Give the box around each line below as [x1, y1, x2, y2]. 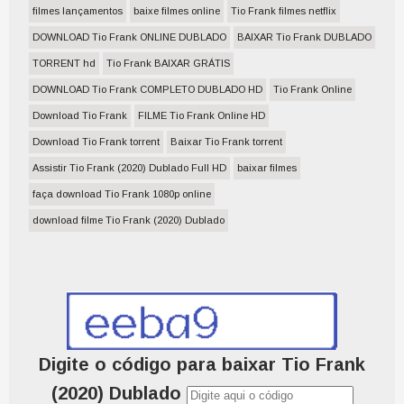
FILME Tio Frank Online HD [138, 110, 265, 121]
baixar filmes [237, 162, 297, 173]
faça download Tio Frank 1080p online [32, 188, 211, 199]
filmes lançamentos [32, 5, 123, 16]
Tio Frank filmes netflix [231, 5, 336, 16]
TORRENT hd [32, 58, 96, 69]
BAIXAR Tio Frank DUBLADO [237, 32, 372, 42]
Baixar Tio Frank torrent [170, 136, 282, 147]
